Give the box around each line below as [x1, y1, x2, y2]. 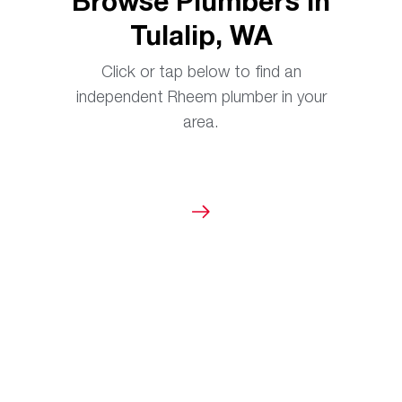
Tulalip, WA [129, 18, 273, 51]
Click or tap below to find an [100, 62, 301, 81]
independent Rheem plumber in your [75, 87, 327, 106]
